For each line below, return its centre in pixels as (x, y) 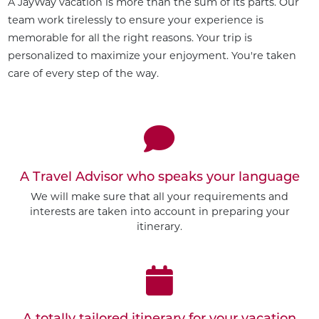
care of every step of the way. (83, 73)
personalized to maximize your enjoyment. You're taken (152, 55)
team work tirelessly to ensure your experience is (135, 20)
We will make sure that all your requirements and (159, 197)
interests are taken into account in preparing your (159, 212)
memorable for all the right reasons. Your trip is (130, 37)
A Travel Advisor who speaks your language (159, 176)
